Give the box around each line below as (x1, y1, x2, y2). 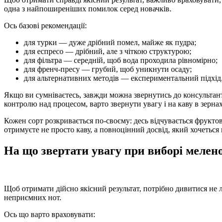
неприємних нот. (4, 193, 61, 202)
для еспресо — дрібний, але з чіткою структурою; (24, 47, 191, 55)
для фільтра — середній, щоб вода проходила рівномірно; (24, 55, 218, 64)
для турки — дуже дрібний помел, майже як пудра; (24, 38, 196, 47)
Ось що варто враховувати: (4, 210, 95, 219)
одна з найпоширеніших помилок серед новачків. (4, 4, 171, 13)
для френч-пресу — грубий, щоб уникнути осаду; (24, 64, 192, 73)
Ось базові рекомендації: (4, 21, 87, 30)
